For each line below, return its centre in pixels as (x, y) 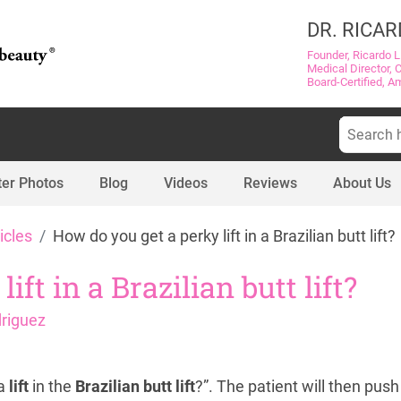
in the (52, 387)
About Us (362, 183)
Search (357, 124)
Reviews (270, 183)
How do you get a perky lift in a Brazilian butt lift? (224, 236)
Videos (186, 183)
